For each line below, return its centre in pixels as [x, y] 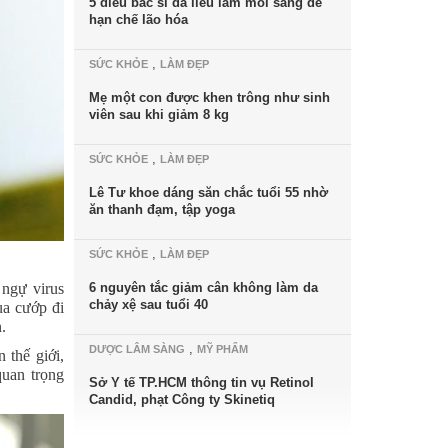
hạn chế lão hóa [138, 19]
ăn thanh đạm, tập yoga [161, 209]
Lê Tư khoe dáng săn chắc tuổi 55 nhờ [208, 192]
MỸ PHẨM [222, 349]
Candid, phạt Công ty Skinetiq [181, 399]
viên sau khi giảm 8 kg [158, 114]
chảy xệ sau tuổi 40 [148, 304]
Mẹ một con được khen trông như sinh [209, 97]
